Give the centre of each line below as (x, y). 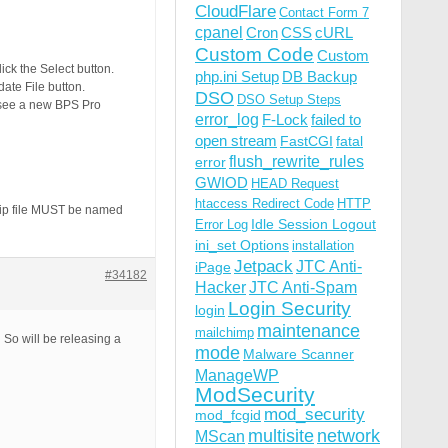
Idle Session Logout (313, 224)
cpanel (219, 32)
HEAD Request (295, 183)
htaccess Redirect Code (264, 203)
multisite (281, 436)
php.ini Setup (237, 76)
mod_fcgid (228, 415)
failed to (336, 119)
